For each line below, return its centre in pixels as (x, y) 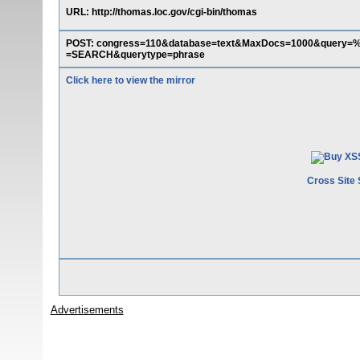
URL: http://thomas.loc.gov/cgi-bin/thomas (161, 12)
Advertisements (87, 310)
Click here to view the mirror (130, 80)
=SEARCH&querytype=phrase (135, 55)
